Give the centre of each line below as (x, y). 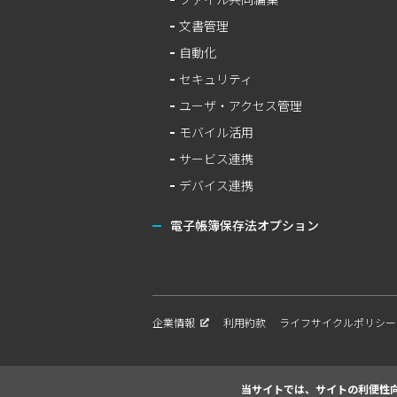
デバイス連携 (216, 185)
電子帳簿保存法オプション (245, 225)
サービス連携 (216, 159)
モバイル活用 (216, 132)
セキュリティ (216, 79)
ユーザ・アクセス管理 (241, 105)
